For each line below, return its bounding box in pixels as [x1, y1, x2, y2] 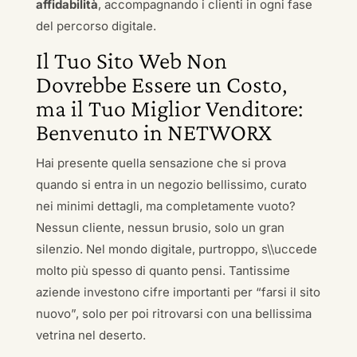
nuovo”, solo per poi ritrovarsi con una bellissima [35, 306, 312, 321]
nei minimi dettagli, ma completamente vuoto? [35, 198, 296, 214]
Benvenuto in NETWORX [35, 119, 272, 145]
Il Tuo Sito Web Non [35, 47, 227, 73]
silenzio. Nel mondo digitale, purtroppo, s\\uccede [35, 241, 317, 257]
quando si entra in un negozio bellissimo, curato [35, 177, 307, 192]
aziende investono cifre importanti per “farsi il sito [35, 284, 320, 300]
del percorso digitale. [35, 18, 156, 33]
